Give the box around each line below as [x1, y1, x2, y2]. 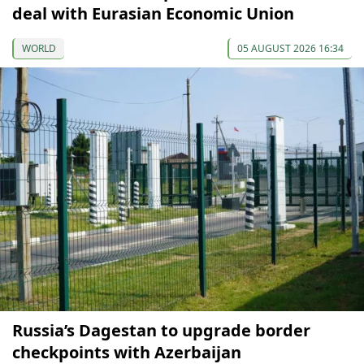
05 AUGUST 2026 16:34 [237, 41, 344, 56]
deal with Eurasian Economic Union [12, 2, 294, 25]
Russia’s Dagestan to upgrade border [12, 319, 310, 342]
